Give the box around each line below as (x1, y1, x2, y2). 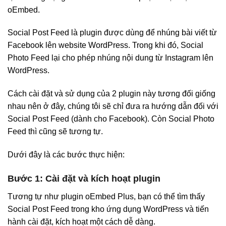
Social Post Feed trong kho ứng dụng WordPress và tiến (8, 204, 209, 213)
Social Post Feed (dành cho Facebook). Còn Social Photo (8, 115, 214, 124)
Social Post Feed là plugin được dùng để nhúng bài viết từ (8, 28, 217, 37)
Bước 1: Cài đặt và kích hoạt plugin (8, 173, 160, 184)
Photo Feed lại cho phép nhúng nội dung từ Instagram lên (8, 53, 213, 63)
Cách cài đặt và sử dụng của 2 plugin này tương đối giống (8, 89, 215, 98)
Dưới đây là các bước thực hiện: (8, 150, 125, 159)
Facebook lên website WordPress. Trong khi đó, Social (8, 41, 203, 50)
